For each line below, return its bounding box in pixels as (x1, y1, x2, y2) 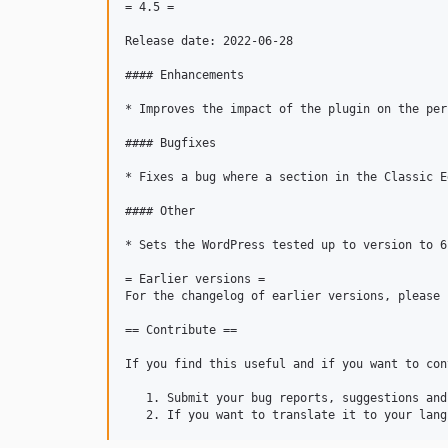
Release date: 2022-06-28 (125, 34, 293, 48)
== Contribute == (125, 323, 237, 337)
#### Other (125, 204, 195, 218)
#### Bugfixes (125, 136, 216, 150)
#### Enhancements (125, 68, 244, 82)
